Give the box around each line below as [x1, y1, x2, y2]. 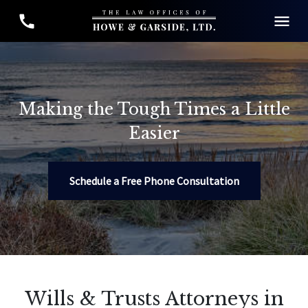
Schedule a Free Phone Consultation [69, 174, 239, 188]
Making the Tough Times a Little [18, 99, 290, 119]
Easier [128, 123, 180, 143]
